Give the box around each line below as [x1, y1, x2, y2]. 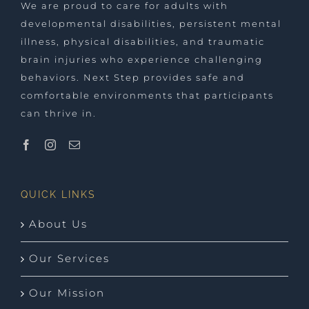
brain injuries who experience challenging [21, 54, 263, 66]
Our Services [29, 252, 110, 266]
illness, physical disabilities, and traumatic [21, 36, 265, 48]
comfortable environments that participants [21, 90, 274, 101]
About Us [29, 218, 88, 231]
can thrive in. [21, 108, 97, 119]
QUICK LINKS [21, 189, 96, 201]
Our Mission [29, 287, 105, 300]
